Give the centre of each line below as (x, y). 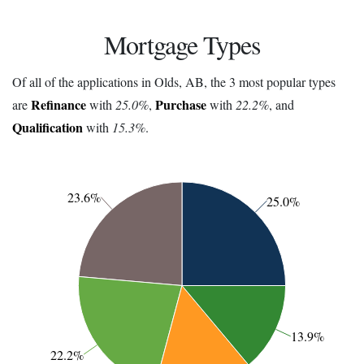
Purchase (181, 104)
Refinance (58, 104)
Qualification (48, 127)
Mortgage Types (182, 44)
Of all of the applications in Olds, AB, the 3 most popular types (174, 81)
